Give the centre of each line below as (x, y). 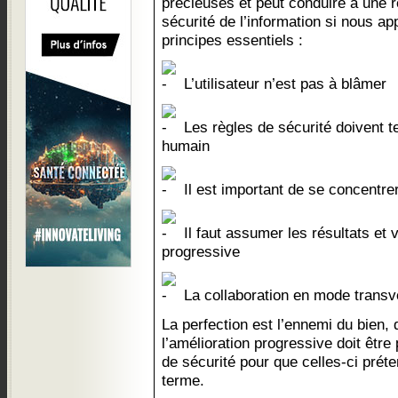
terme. (183, 380)
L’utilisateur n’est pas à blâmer (283, 84)
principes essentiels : (232, 40)
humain (186, 146)
